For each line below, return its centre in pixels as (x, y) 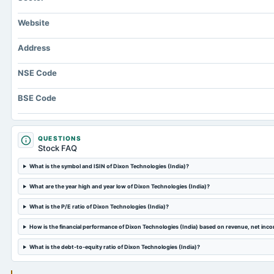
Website (34, 23)
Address (34, 48)
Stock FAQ (57, 148)
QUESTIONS (60, 138)
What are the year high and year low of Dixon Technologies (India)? (119, 186)
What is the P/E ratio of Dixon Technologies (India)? (99, 206)
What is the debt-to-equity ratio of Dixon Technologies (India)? (114, 247)
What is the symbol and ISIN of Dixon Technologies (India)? (109, 166)
